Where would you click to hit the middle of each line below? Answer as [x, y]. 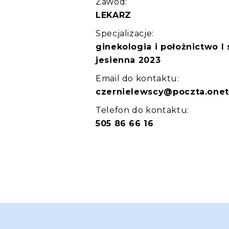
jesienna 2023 [128, 60]
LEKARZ [113, 15]
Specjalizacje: [125, 33]
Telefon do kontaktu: [142, 110]
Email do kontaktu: [138, 78]
